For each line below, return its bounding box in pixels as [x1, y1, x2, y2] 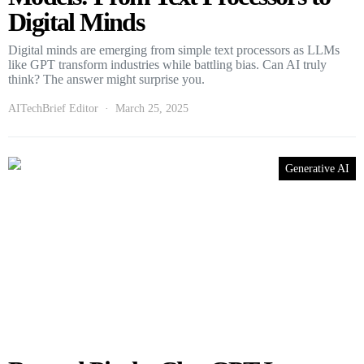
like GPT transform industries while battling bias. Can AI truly [8, 57, 327, 71]
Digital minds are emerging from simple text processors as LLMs [8, 42, 340, 57]
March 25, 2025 [115, 102, 188, 115]
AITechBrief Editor [8, 102, 98, 115]
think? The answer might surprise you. [8, 71, 205, 86]
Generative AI [285, 162, 349, 175]
